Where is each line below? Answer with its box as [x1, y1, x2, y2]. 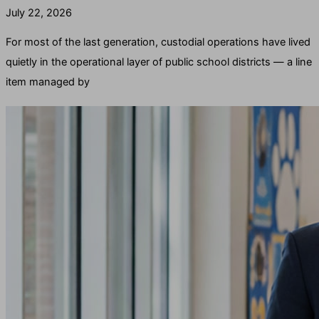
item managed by [6, 75, 90, 88]
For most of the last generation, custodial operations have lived [6, 35, 310, 48]
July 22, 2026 [6, 6, 72, 20]
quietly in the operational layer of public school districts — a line [6, 55, 312, 68]
